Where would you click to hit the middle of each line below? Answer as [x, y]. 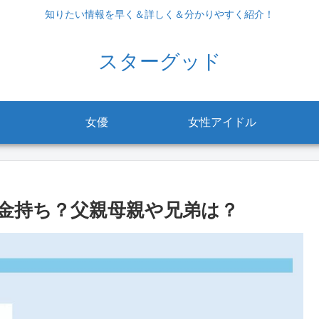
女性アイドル [222, 122]
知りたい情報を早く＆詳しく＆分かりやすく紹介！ [159, 15]
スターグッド [159, 61]
